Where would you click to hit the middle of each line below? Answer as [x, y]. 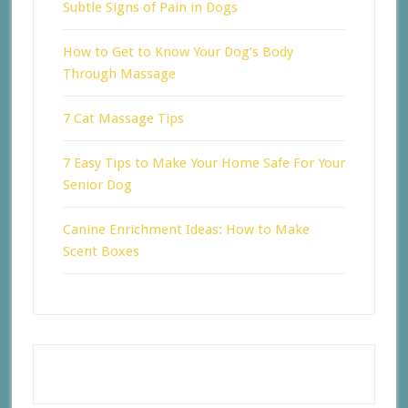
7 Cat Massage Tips [123, 118]
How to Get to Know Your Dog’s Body [178, 51]
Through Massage [119, 73]
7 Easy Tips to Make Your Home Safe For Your [204, 163]
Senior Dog [97, 184]
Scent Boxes [101, 251]
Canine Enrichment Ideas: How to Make [186, 229]
